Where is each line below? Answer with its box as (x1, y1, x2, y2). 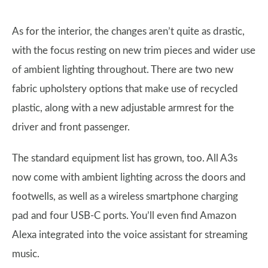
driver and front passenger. (12, 122, 130, 132)
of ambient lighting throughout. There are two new (12, 65, 233, 75)
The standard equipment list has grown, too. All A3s (12, 153, 237, 163)
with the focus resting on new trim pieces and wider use (12, 45, 255, 56)
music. (12, 249, 42, 259)
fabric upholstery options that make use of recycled (12, 84, 238, 94)
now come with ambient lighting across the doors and (12, 172, 246, 182)
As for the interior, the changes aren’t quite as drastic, (12, 26, 245, 36)
